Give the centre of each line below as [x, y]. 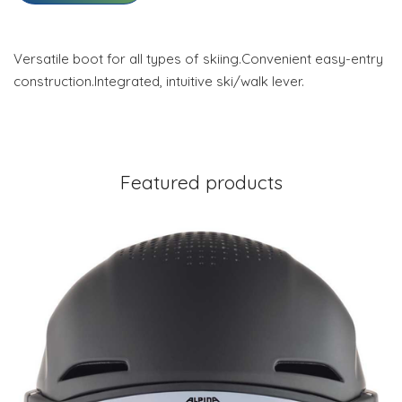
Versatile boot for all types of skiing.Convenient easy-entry [198, 59]
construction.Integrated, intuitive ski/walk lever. [159, 82]
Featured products [201, 183]
